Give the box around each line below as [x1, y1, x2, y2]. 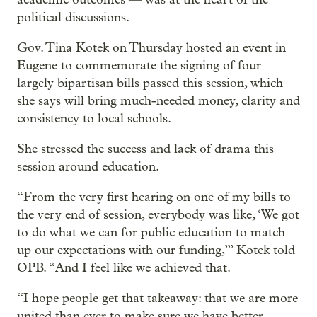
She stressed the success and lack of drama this [17, 142, 274, 157]
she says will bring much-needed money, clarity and [17, 93, 300, 109]
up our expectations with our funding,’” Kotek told [17, 243, 295, 258]
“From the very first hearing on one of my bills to [17, 190, 291, 205]
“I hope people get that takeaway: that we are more [17, 291, 298, 306]
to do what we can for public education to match [17, 225, 285, 241]
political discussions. [17, 10, 129, 25]
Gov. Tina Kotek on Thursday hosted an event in [17, 40, 286, 56]
